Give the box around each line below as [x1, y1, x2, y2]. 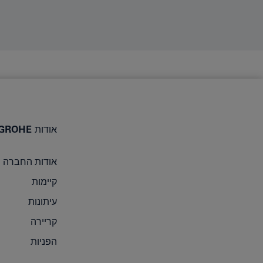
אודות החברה [3, 156, 57, 167]
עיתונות [28, 196, 57, 207]
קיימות [32, 176, 57, 187]
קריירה [31, 216, 57, 227]
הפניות [31, 236, 57, 247]
